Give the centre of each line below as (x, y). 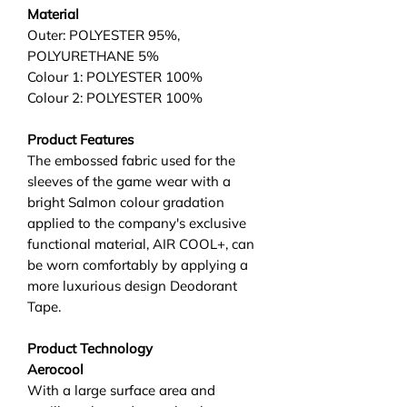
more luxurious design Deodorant (132, 285)
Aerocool (55, 369)
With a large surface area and (121, 390)
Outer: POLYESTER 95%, (104, 35)
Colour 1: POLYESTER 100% (115, 76)
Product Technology (90, 348)
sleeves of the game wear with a (129, 181)
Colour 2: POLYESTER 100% (115, 97)
